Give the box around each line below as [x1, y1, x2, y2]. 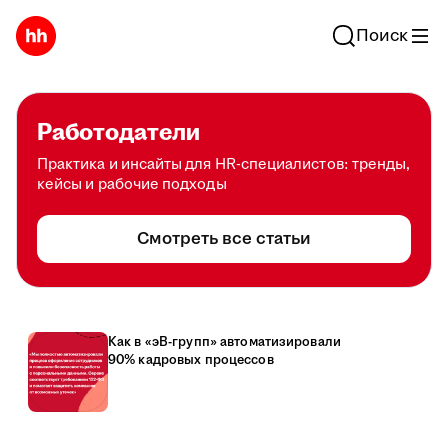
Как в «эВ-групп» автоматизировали [108, 333, 341, 351]
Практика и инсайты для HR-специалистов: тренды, [37, 154, 411, 175]
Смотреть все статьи [137, 227, 311, 251]
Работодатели [37, 116, 200, 150]
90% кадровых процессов [108, 351, 274, 369]
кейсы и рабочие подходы [37, 174, 227, 195]
